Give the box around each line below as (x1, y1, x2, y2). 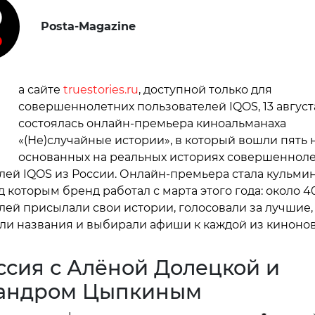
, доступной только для (138, 82, 272, 96)
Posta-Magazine (40, 19, 136, 33)
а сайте (18, 82, 63, 96)
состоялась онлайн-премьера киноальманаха (18, 116, 286, 130)
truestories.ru (63, 82, 139, 96)
